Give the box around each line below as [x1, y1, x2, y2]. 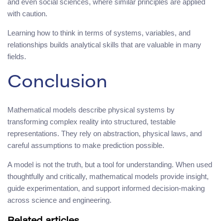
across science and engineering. [7, 195, 111, 204]
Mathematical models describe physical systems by [7, 105, 175, 114]
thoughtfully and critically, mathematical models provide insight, [7, 172, 209, 181]
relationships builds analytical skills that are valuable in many [7, 40, 201, 49]
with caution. [7, 9, 47, 18]
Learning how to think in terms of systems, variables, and [7, 28, 190, 37]
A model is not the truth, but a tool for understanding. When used [7, 160, 212, 169]
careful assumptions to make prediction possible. [7, 141, 164, 149]
